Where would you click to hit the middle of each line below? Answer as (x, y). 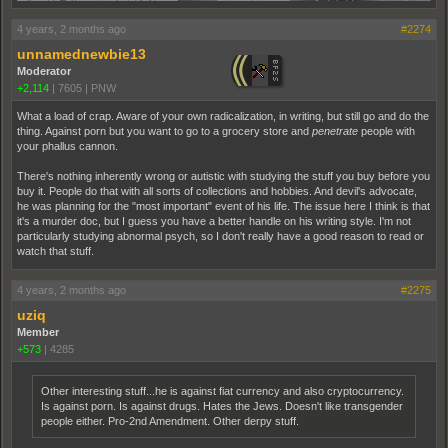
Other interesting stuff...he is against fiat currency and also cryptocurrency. (222, 390)
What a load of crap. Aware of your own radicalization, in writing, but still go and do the (223, 115)
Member (38, 331)
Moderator (44, 70)
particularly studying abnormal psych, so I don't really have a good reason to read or (220, 235)
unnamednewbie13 (81, 53)
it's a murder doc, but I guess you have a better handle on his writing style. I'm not (214, 220)
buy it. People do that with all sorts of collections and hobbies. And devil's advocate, (217, 190)
